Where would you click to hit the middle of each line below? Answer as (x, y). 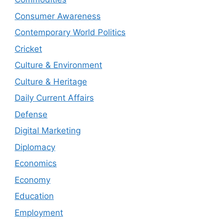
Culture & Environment (58, 65)
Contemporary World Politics (70, 33)
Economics (36, 164)
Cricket (28, 49)
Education (34, 196)
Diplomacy (35, 147)
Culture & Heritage (51, 81)
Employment (39, 212)
